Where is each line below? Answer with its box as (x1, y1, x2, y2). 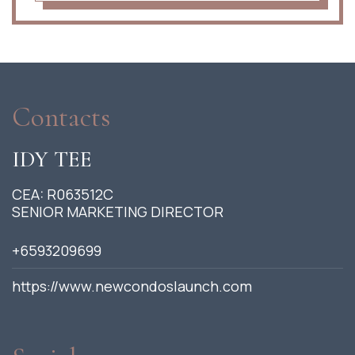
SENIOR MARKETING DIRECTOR (12, 201, 223, 221)
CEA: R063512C (12, 184, 113, 204)
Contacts (12, 99, 110, 134)
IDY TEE (12, 145, 92, 173)
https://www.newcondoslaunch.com (12, 276, 252, 296)
